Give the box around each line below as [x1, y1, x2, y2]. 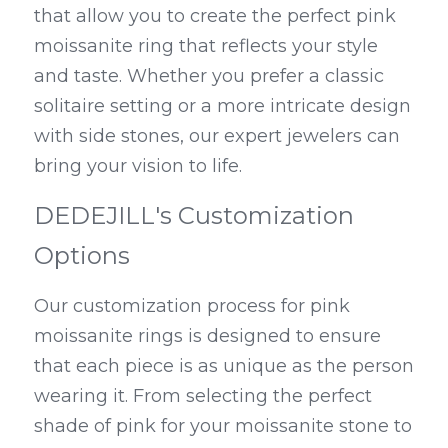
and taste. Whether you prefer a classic [34, 65, 384, 87]
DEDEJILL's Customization [34, 201, 354, 230]
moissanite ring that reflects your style [34, 35, 378, 57]
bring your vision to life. [34, 155, 242, 177]
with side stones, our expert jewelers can [34, 125, 400, 147]
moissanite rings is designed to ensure [34, 325, 381, 347]
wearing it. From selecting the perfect [34, 385, 372, 407]
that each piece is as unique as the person [34, 355, 414, 377]
